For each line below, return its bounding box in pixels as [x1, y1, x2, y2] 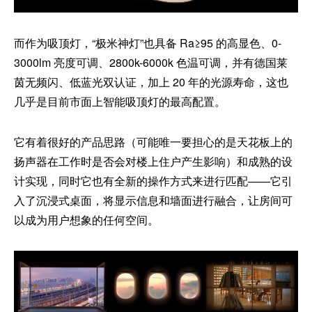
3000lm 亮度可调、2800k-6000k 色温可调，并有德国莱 [14, 54, 288, 70]
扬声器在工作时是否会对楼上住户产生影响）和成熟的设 [14, 153, 292, 169]
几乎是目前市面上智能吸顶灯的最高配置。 [14, 93, 226, 109]
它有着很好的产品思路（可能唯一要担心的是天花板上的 [14, 134, 292, 150]
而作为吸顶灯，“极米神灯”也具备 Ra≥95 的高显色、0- [14, 35, 281, 51]
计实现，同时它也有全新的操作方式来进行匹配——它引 [14, 173, 292, 189]
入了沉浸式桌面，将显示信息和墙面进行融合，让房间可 [14, 192, 292, 208]
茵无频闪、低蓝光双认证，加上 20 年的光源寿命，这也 [14, 74, 288, 90]
